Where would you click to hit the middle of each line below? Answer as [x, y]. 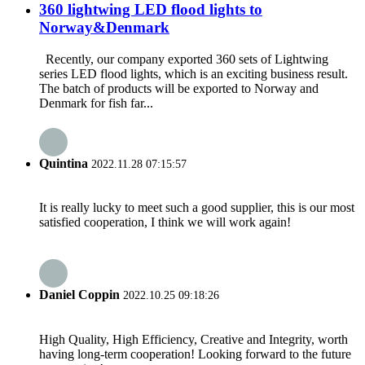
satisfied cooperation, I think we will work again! [165, 222]
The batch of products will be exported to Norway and [179, 88]
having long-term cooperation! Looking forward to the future [195, 354]
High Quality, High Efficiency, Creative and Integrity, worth [193, 339]
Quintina [64, 163]
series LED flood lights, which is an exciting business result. [193, 73]
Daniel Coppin [79, 295]
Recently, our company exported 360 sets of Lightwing [184, 59]
